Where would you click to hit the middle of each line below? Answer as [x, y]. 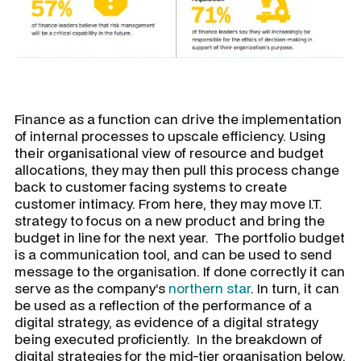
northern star [210, 288]
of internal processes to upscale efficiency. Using [170, 135]
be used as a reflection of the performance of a [163, 305]
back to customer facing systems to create [151, 186]
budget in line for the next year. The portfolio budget [180, 237]
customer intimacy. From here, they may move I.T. [168, 203]
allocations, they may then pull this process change [177, 169]
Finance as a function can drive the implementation [178, 118]
